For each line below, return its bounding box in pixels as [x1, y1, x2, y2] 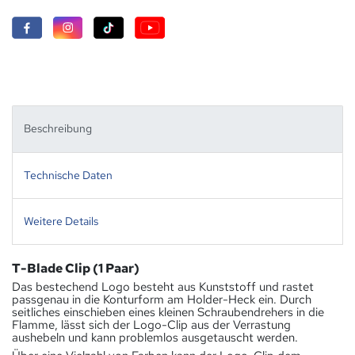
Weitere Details [24, 214, 98, 229]
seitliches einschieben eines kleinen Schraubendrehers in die [12, 304, 324, 321]
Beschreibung [24, 121, 92, 136]
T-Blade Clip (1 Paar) [12, 260, 139, 277]
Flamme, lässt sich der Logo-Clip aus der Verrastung [12, 317, 291, 334]
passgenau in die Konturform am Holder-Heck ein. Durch [12, 292, 311, 308]
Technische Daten [24, 167, 113, 182]
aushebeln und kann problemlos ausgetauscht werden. [12, 330, 298, 346]
